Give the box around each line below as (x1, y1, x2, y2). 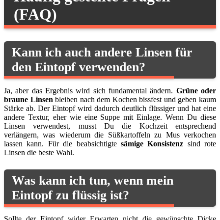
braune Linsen (4, 95, 53, 104)
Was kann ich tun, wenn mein (12, 173, 173, 188)
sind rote (183, 139, 216, 148)
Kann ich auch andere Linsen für (12, 45, 192, 59)
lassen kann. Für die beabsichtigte (4, 139, 121, 148)
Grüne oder (176, 86, 217, 95)
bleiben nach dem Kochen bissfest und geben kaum (53, 95, 217, 104)
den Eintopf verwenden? (12, 59, 145, 74)
